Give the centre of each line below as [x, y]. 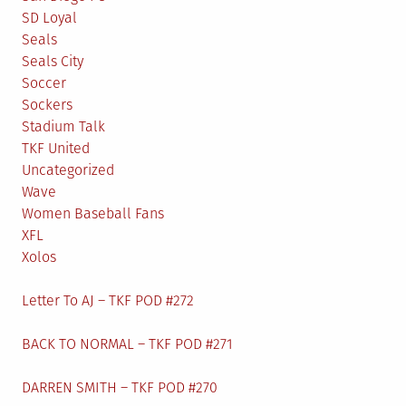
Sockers [47, 105]
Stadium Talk [63, 127]
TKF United [56, 149]
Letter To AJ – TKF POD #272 [108, 301]
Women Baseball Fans [93, 214]
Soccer [44, 83]
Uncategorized [68, 170]
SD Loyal [49, 18]
